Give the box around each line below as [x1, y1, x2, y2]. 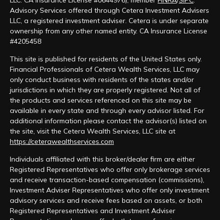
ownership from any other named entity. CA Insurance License [10, 27, 207, 35]
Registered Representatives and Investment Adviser [10, 206, 175, 215]
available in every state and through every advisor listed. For [10, 106, 204, 115]
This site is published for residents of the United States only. [10, 55, 202, 63]
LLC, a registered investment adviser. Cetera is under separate [10, 16, 209, 25]
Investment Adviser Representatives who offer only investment [10, 186, 209, 194]
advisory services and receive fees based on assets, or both [10, 196, 202, 205]
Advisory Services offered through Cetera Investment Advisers [10, 6, 209, 15]
